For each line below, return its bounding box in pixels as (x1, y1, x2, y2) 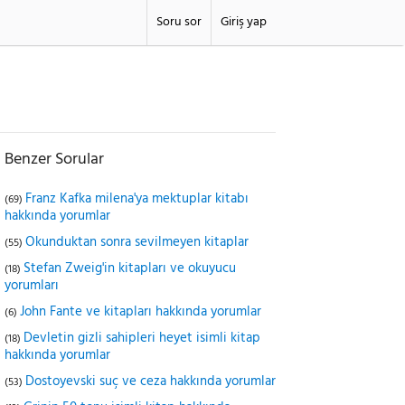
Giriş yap (221, 12, 267, 33)
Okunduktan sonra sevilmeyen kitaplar (25, 231, 249, 253)
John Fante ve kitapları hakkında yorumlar (20, 301, 261, 323)
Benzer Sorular (5, 146, 104, 173)
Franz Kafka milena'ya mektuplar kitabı (25, 188, 249, 210)
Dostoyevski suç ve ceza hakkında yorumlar (25, 371, 276, 392)
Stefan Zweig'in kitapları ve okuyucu (24, 258, 236, 279)
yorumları (5, 275, 59, 297)
